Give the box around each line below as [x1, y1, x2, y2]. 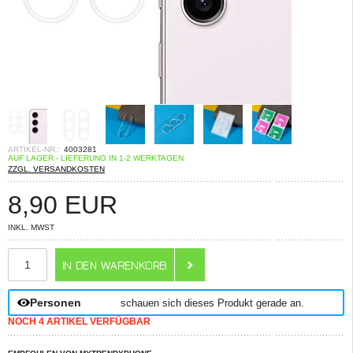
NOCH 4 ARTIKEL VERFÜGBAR [8, 316, 150, 327]
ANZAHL [12, 248, 43, 257]
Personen [30, 296, 81, 309]
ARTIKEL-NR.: [8, 145, 60, 154]
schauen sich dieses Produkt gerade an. [121, 296, 304, 309]
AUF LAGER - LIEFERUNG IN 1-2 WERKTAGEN [8, 154, 184, 162]
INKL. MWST [8, 223, 54, 232]
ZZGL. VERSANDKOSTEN [8, 165, 105, 173]
